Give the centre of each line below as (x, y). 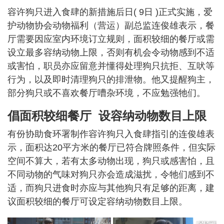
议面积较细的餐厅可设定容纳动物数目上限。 (97, 201)
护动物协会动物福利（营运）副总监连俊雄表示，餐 (111, 25)
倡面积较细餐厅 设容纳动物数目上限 (107, 116)
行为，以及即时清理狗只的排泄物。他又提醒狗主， (111, 79)
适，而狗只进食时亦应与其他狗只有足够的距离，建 (111, 188)
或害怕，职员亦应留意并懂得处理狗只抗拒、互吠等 (111, 66)
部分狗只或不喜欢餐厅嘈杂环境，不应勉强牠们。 (106, 93)
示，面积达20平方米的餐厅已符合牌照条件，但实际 (111, 147)
